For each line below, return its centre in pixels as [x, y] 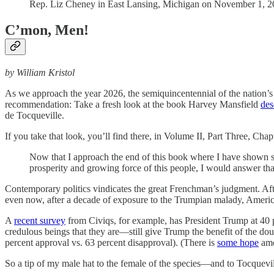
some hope [238, 242]
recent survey [40, 220]
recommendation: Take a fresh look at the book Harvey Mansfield [133, 104]
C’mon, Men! [47, 30]
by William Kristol [40, 72]
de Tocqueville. [35, 115]
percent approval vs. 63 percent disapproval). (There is [111, 242]
